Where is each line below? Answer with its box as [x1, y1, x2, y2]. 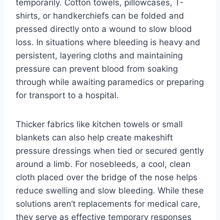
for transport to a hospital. [16, 90, 119, 101]
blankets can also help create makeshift [16, 133, 173, 143]
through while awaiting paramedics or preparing [16, 77, 204, 87]
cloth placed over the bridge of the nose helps [16, 172, 197, 183]
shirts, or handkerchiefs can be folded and [16, 11, 184, 21]
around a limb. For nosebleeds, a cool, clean [16, 159, 191, 169]
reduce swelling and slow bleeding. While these [16, 186, 204, 196]
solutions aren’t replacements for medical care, [16, 199, 200, 209]
